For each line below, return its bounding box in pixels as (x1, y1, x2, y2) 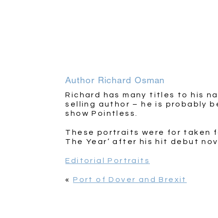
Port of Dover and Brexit (73, 176, 187, 184)
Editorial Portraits (65, 157, 150, 165)
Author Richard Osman (65, 75, 165, 85)
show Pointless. (65, 109, 138, 118)
